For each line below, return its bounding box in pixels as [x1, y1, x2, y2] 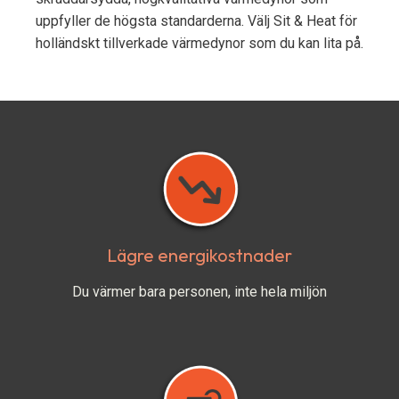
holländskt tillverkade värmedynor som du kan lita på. [36, 34, 363, 52]
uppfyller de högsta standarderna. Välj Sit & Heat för [36, 12, 357, 29]
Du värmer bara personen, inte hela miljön [72, 282, 327, 300]
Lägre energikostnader [107, 243, 292, 266]
